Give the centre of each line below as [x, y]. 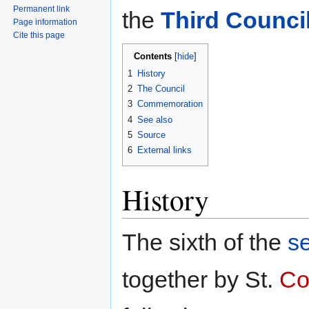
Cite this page [39, 36]
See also [155, 119]
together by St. [201, 279]
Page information [46, 22]
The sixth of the [205, 242]
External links [165, 150]
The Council [161, 88]
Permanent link [42, 9]
